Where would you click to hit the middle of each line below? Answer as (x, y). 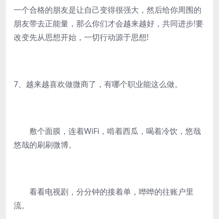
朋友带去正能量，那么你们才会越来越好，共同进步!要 (109, 23)
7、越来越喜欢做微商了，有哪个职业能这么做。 (98, 84)
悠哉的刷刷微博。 (45, 145)
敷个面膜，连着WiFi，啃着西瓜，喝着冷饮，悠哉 (107, 131)
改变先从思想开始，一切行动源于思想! (81, 37)
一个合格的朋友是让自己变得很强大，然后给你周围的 (108, 10)
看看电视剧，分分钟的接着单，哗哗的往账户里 (104, 192)
